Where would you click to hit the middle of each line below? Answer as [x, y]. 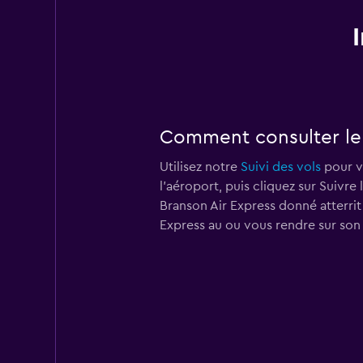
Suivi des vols [280, 167]
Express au [192, 225]
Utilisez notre [200, 167]
